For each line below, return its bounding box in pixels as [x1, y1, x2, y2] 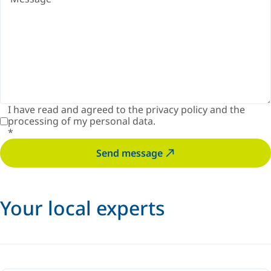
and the [207, 103, 245, 116]
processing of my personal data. [8, 114, 158, 128]
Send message [96, 146, 163, 160]
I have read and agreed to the [8, 103, 146, 116]
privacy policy [146, 103, 207, 116]
